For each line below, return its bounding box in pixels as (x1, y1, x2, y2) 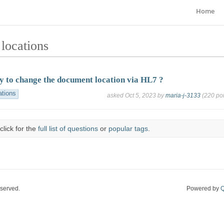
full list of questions (37, 124, 98, 133)
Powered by (186, 184, 220, 192)
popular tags (108, 124, 148, 133)
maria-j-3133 (165, 92, 200, 99)
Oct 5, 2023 (124, 92, 156, 99)
